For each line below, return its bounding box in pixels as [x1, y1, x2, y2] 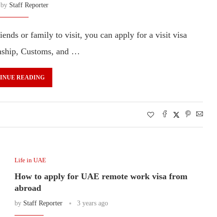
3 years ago [77, 199, 108, 207]
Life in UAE [14, 156, 46, 164]
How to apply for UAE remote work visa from [14, 171, 187, 181]
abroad [14, 183, 41, 193]
